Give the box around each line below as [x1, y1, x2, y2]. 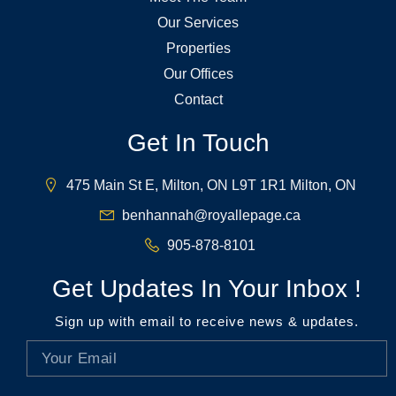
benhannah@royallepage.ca [122, 207, 301, 223]
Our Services [157, 14, 239, 30]
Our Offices [163, 65, 233, 81]
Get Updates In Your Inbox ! [52, 274, 362, 302]
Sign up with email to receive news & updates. [55, 313, 359, 329]
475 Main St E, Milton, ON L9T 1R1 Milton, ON [66, 177, 356, 193]
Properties [165, 40, 231, 56]
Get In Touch [126, 128, 270, 156]
